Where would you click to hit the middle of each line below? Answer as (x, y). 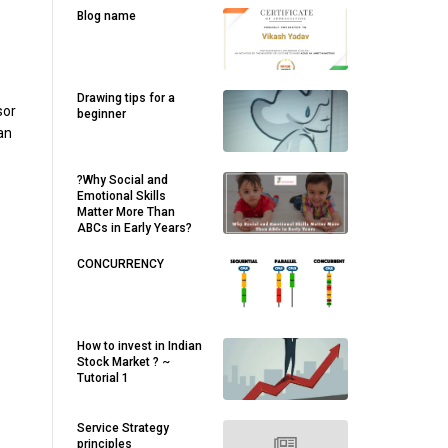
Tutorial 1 (103, 378)
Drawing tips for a (126, 98)
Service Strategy (123, 428)
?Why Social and (122, 180)
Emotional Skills (121, 196)
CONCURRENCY (120, 264)
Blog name (106, 16)
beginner (101, 114)
